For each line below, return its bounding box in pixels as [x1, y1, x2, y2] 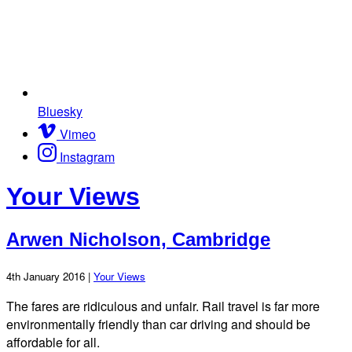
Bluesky [38, 101, 82, 120]
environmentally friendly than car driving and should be [6, 314, 310, 333]
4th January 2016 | [6, 268, 93, 284]
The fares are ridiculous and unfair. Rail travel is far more [6, 296, 320, 315]
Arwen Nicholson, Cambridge [6, 228, 270, 250]
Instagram [60, 147, 115, 166]
